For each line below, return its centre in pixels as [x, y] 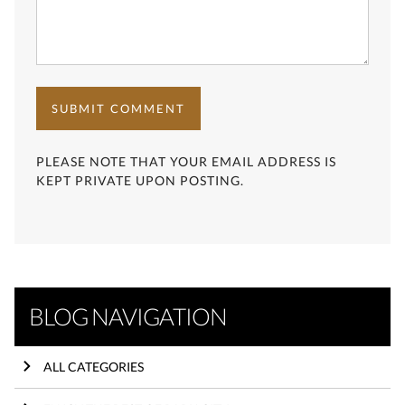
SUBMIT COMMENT [118, 108]
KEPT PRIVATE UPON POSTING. [140, 180]
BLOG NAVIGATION [128, 316]
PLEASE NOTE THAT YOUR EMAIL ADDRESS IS [186, 161]
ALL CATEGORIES [94, 366]
